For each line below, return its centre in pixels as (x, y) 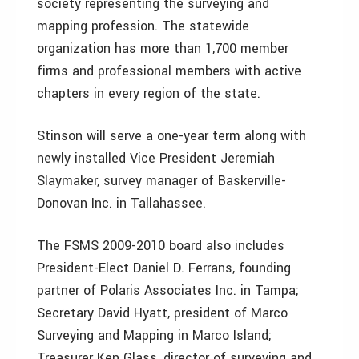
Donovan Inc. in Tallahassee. (121, 203)
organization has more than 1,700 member (163, 48)
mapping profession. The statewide (143, 26)
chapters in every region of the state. (149, 93)
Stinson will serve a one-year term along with (171, 136)
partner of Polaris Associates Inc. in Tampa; (168, 290)
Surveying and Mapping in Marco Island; (154, 335)
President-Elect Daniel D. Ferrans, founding (164, 268)
